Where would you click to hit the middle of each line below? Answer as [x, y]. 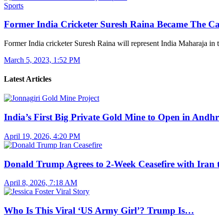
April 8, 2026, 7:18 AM [41, 183]
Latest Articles [28, 79]
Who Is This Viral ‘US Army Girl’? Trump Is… [99, 211]
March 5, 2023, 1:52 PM [42, 60]
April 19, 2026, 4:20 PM [42, 136]
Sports [14, 5]
